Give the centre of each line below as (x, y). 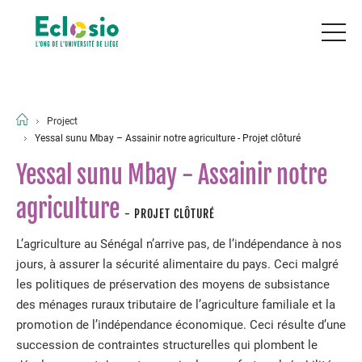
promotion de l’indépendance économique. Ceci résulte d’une (181, 325)
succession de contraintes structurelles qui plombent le (167, 345)
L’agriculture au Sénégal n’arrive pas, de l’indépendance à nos (179, 244)
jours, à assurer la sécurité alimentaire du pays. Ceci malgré (177, 264)
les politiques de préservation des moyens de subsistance (173, 284)
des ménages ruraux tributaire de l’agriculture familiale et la (176, 305)
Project (62, 121)
